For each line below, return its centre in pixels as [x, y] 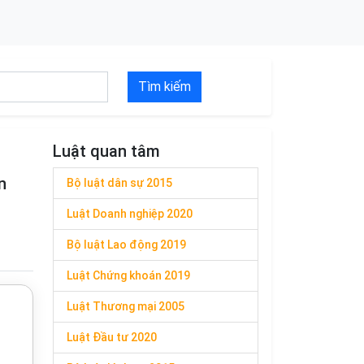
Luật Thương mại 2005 [126, 306]
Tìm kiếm [165, 87]
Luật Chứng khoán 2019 [128, 275]
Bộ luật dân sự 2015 [119, 183]
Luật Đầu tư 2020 [112, 337]
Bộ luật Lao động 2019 [126, 245]
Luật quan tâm [106, 151]
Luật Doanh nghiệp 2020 [130, 214]
